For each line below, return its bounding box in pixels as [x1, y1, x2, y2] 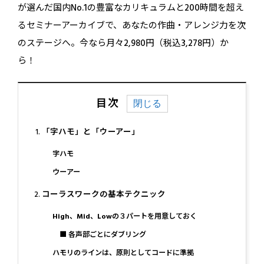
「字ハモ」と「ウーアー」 [42, 126, 140, 137]
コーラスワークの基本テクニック [42, 189, 166, 200]
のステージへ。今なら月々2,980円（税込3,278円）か [18, 37, 229, 49]
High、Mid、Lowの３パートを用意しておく [52, 211, 197, 222]
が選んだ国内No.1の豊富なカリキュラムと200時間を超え [18, 1, 245, 14]
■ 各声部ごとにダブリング [52, 229, 146, 240]
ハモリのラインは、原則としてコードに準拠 [52, 247, 194, 258]
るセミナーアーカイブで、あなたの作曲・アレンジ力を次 [18, 19, 246, 32]
